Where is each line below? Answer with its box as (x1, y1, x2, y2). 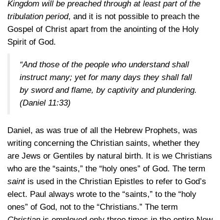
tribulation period (7, 12, 68, 21)
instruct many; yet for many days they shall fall (20, 73, 192, 82)
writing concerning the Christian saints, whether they (7, 138, 200, 148)
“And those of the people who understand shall (20, 60, 189, 69)
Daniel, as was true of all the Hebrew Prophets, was (7, 126, 197, 135)
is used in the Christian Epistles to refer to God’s (25, 177, 206, 186)
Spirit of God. (7, 37, 56, 47)
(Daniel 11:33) (20, 98, 71, 108)
